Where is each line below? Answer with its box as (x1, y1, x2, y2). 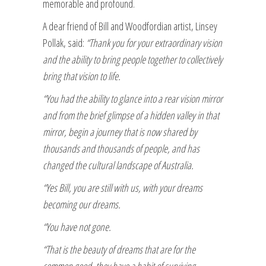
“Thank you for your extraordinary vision (86, 35, 222, 50)
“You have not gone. (43, 219, 111, 234)
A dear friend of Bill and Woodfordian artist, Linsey (43, 18, 217, 33)
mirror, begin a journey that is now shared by (43, 124, 197, 139)
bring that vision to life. (43, 68, 121, 83)
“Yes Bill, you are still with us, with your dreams (43, 180, 202, 195)
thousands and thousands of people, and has (43, 141, 199, 156)
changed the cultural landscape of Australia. (43, 157, 194, 172)
